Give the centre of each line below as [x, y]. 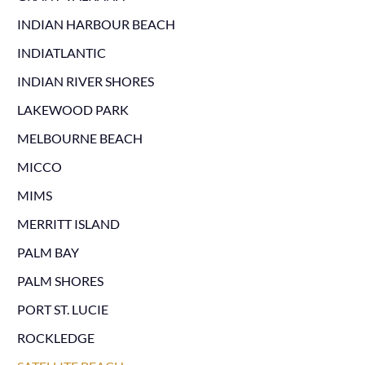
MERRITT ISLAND [68, 224]
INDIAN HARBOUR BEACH [96, 24]
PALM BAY [48, 252]
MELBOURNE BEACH [79, 138]
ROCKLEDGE [55, 338]
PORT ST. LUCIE [62, 309]
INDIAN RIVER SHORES [85, 81]
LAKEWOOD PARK [73, 110]
